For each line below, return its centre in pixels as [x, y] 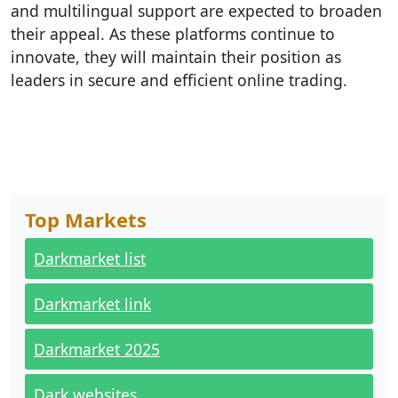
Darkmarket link [92, 304]
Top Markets [86, 219]
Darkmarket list [90, 259]
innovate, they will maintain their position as [176, 57]
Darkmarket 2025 [97, 349]
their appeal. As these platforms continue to [173, 34]
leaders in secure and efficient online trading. [179, 80]
